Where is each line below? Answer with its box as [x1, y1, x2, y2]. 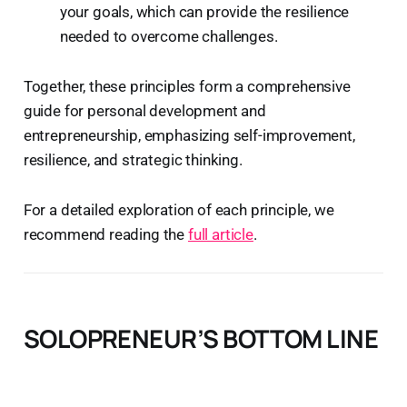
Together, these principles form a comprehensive [23, 77, 351, 96]
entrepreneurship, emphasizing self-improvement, [23, 126, 355, 145]
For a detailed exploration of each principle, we [23, 201, 334, 220]
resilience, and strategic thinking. [23, 151, 243, 170]
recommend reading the [23, 225, 188, 244]
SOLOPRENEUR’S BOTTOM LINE [23, 322, 379, 356]
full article [187, 225, 253, 244]
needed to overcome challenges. [59, 27, 278, 46]
